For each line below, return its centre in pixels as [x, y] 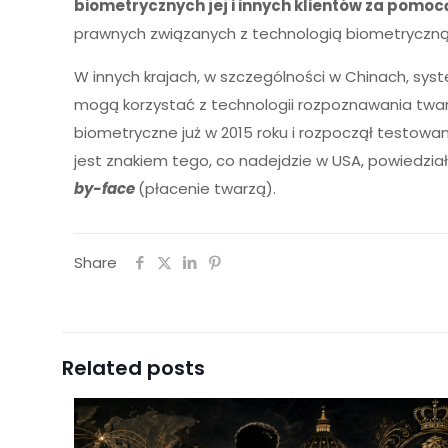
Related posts [133, 368]
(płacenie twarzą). [207, 188]
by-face [106, 188]
